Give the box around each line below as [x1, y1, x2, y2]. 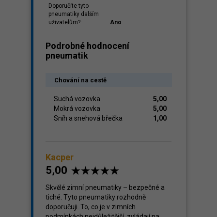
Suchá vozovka [54, 95, 100, 103]
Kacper [46, 152, 74, 162]
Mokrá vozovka [54, 105, 100, 112]
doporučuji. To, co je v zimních [46, 203, 136, 211]
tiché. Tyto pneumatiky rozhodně [46, 193, 146, 201]
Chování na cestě [54, 77, 107, 84]
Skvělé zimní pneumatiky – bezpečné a [46, 184, 165, 191]
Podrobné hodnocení [46, 41, 129, 51]
